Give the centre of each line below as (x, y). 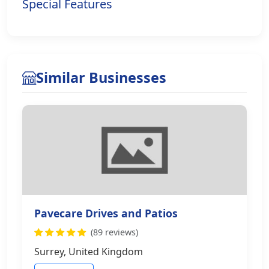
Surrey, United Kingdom (89, 252)
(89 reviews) (114, 232)
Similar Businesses (101, 77)
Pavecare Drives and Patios (106, 213)
